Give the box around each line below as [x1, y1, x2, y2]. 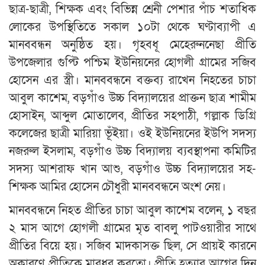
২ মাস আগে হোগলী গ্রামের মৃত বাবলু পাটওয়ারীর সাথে [9, 220, 256, 236]
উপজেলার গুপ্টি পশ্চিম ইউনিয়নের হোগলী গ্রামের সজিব [9, 54, 256, 70]
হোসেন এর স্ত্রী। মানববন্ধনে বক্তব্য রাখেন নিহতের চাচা [9, 72, 256, 88]
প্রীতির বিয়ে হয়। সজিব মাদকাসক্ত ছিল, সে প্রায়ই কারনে [9, 238, 256, 254]
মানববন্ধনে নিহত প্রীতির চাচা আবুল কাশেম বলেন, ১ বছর [9, 202, 256, 218]
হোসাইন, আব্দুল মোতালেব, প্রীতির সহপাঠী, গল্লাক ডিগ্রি [9, 108, 256, 124]
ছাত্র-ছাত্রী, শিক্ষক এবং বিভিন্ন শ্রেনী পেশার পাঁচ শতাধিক [9, 1, 256, 17]
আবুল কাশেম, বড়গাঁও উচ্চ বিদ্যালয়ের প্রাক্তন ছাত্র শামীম [9, 90, 256, 106]
